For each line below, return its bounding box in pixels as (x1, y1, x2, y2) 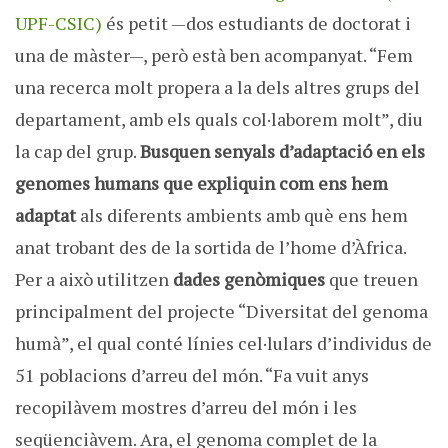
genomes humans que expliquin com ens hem (15, 171, 388, 196)
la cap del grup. (15, 139, 140, 164)
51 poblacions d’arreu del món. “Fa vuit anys (15, 363, 369, 388)
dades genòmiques (173, 267, 325, 292)
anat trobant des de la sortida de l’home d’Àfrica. (15, 235, 406, 260)
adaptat (15, 203, 76, 228)
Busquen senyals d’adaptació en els (140, 139, 425, 164)
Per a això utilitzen (15, 267, 173, 292)
